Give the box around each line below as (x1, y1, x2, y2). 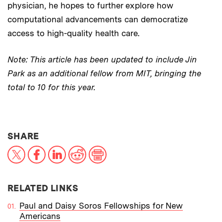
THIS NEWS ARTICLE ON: (38, 130, 152, 141)
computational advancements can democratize (7, 14, 188, 24)
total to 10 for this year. (7, 82, 96, 92)
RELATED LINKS (7, 182, 79, 193)
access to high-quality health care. (7, 28, 139, 38)
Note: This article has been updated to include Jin (7, 54, 197, 64)
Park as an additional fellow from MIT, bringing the (7, 68, 201, 78)
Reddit (86, 144, 111, 155)
